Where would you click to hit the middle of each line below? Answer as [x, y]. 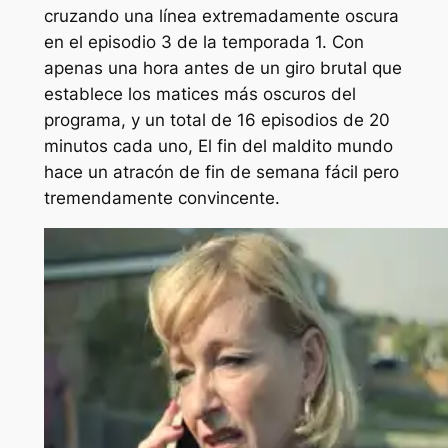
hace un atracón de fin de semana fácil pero [221, 171]
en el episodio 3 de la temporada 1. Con [203, 41]
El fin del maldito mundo [295, 145]
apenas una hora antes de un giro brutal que [222, 67]
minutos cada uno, [120, 145]
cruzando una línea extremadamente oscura [221, 15]
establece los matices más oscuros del [199, 93]
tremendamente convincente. [161, 197]
